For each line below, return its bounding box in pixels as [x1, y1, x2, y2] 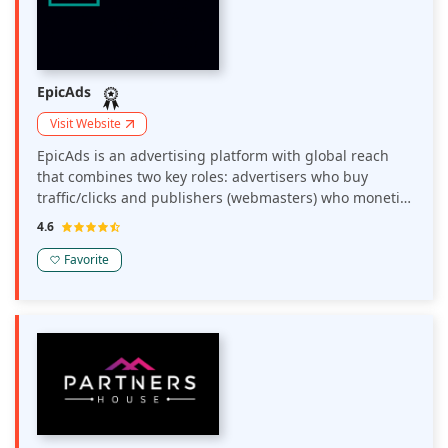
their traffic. [37, 209, 116, 228]
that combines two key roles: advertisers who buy [37, 167, 368, 186]
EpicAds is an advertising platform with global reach [37, 146, 389, 165]
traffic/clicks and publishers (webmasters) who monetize [37, 188, 415, 207]
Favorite [64, 251, 109, 268]
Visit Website [50, 115, 121, 132]
